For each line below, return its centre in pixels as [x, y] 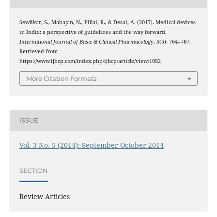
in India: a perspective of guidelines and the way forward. [93, 32]
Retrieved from [38, 52]
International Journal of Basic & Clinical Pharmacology [86, 42]
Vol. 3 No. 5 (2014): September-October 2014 [91, 145]
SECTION [33, 170]
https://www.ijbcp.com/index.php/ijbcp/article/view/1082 [90, 61]
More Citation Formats [61, 78]
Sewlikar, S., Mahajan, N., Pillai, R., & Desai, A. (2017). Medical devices [107, 23]
